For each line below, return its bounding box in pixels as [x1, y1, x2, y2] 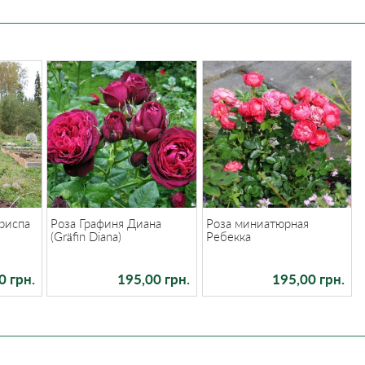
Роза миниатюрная [205, 215, 309, 231]
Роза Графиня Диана [51, 215, 162, 231]
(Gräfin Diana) [51, 228, 122, 244]
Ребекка [205, 228, 251, 244]
